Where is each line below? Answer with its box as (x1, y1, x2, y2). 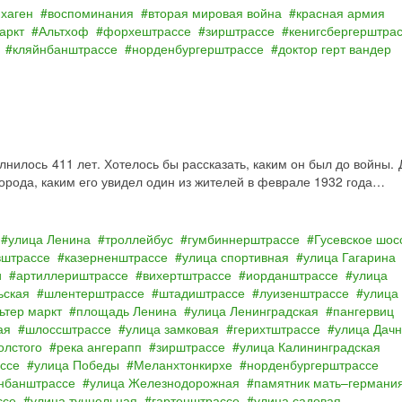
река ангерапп (57, 337, 142, 355)
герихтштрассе (233, 319, 320, 337)
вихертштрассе (143, 266, 232, 284)
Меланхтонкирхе (134, 355, 232, 373)
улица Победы (34, 355, 119, 373)
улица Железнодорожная (90, 373, 240, 391)
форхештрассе (103, 22, 191, 39)
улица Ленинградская (191, 301, 319, 319)
